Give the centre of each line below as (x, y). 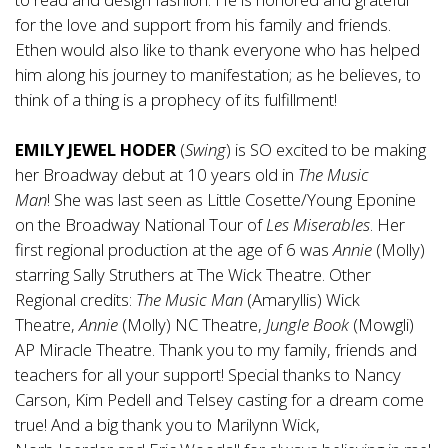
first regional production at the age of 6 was (174, 250)
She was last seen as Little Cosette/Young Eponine (235, 200)
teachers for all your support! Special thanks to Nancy (208, 375)
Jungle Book (307, 325)
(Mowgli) (383, 325)
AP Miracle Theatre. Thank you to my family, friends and (216, 350)
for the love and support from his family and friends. (203, 25)
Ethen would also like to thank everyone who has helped (217, 50)
